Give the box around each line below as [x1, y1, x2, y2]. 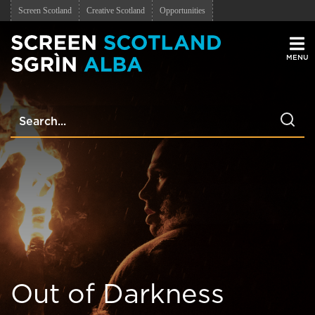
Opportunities [160, 6, 205, 15]
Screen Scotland [18, 6, 72, 15]
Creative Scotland [86, 6, 145, 15]
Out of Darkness [11, 282, 224, 309]
